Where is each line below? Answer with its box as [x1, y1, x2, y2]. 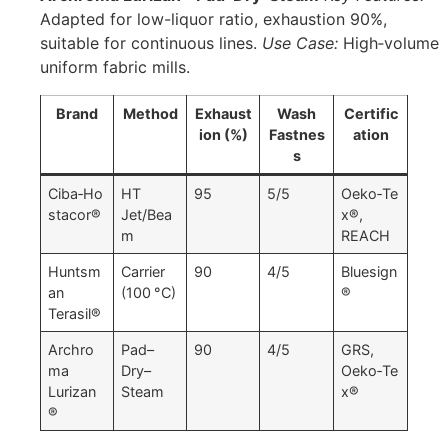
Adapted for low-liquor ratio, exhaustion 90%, [40, 9, 387, 30]
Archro [48, 341, 95, 359]
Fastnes [268, 126, 325, 144]
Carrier [121, 263, 166, 281]
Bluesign [341, 263, 398, 281]
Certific [343, 105, 398, 123]
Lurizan [48, 383, 97, 401]
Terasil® [48, 305, 102, 323]
